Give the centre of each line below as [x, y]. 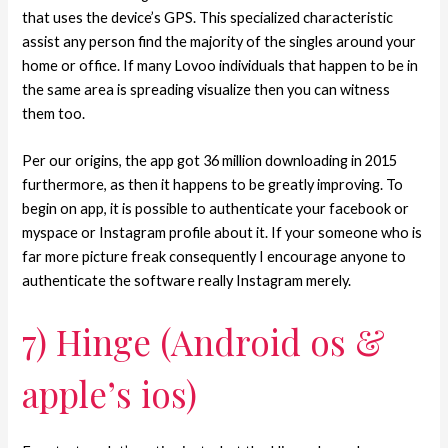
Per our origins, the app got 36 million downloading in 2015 [210, 161]
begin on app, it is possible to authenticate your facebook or [216, 209]
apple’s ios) [110, 394]
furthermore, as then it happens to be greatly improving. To [213, 185]
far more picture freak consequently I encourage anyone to [214, 257]
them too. [54, 113]
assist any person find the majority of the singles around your [219, 41]
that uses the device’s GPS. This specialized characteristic [208, 17]
